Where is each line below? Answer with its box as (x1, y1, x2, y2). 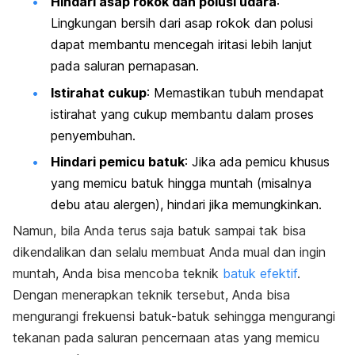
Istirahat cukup (51, 84, 147, 101)
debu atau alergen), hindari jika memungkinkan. (51, 197, 322, 212)
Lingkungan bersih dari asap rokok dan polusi (51, 15, 313, 32)
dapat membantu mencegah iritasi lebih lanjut (51, 36, 312, 53)
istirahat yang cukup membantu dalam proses (51, 105, 314, 122)
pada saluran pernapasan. (51, 58, 199, 74)
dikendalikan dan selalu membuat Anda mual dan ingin (13, 244, 326, 261)
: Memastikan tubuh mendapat (147, 84, 324, 101)
